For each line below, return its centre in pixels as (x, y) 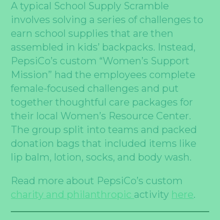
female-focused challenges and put (95, 89)
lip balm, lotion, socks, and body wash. (104, 157)
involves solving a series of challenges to (107, 20)
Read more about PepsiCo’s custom (97, 181)
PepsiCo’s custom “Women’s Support (100, 61)
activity (153, 195)
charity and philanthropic (73, 195)
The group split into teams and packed (104, 130)
